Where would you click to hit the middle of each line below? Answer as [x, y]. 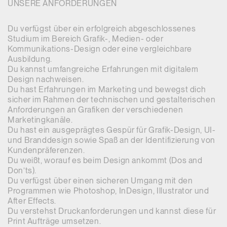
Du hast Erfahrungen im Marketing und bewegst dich [107, 89]
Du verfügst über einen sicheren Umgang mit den [100, 181]
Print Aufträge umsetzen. [54, 221]
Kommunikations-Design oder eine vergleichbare [100, 49]
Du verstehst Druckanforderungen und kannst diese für [112, 211]
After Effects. [32, 201]
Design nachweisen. [46, 79]
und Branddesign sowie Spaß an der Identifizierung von [111, 140]
